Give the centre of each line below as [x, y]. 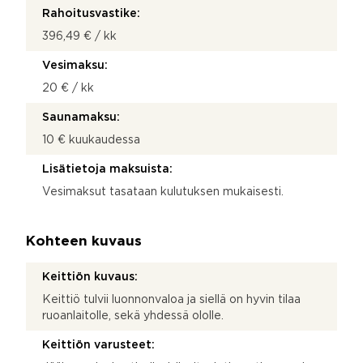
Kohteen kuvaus [84, 241]
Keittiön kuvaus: [90, 277]
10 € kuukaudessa [91, 140]
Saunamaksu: [81, 117]
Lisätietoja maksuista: [107, 169]
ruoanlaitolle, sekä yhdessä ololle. [133, 316]
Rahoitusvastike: [91, 13]
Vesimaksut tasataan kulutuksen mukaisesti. [163, 192]
